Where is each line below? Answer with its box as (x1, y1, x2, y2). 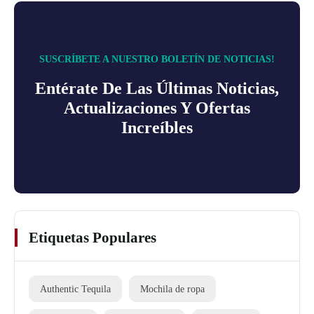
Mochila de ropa (140, 283, 205, 295)
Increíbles (121, 118, 193, 137)
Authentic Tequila (40, 283, 111, 295)
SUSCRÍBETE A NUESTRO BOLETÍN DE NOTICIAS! (39, 54, 275, 65)
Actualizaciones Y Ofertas (64, 99, 250, 118)
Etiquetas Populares (29, 229, 156, 247)
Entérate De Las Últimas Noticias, (35, 79, 279, 98)
